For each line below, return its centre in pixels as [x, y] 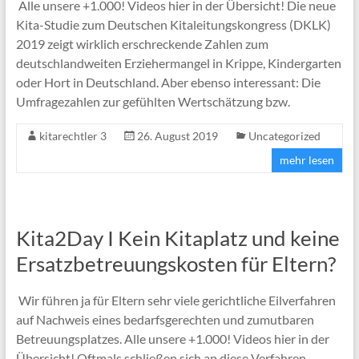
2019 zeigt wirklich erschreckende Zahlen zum [142, 43]
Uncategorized [284, 135]
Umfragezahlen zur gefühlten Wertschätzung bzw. [153, 101]
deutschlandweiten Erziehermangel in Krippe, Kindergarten [178, 63]
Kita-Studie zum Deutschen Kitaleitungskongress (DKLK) [173, 24]
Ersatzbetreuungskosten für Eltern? [175, 263]
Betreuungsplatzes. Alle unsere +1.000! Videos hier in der [172, 338]
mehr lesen [307, 159]
